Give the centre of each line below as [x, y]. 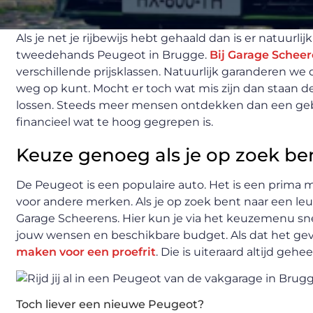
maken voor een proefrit [86, 252]
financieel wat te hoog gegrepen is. [115, 122]
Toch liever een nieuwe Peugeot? [110, 305]
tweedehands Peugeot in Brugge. [113, 55]
